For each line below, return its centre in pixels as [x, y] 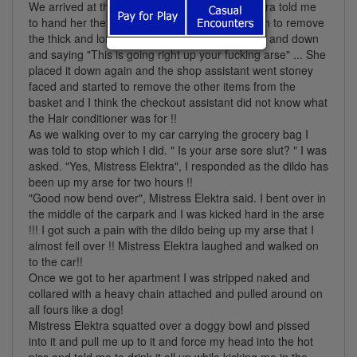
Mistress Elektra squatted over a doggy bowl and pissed [169, 325]
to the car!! [56, 261]
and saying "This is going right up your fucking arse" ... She [177, 54]
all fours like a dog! [76, 309]
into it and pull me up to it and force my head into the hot [171, 341]
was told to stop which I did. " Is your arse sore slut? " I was [178, 149]
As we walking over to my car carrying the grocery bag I [169, 133]
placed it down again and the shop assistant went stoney [171, 70]
